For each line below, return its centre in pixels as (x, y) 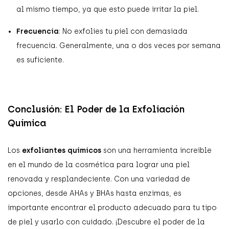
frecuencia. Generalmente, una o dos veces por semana (119, 45)
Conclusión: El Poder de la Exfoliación (96, 109)
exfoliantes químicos (62, 150)
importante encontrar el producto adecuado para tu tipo (112, 208)
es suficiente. (40, 60)
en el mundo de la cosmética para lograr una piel (99, 165)
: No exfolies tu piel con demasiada (123, 31)
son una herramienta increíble (156, 150)
